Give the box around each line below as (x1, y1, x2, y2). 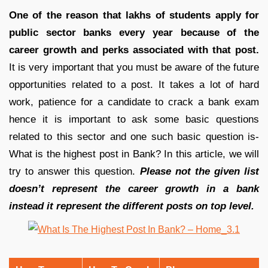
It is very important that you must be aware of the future (9, 61, 259, 73)
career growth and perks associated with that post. (9, 44, 259, 56)
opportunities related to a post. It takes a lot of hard (9, 78, 259, 90)
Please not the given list (139, 165, 260, 177)
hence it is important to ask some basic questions (9, 113, 259, 125)
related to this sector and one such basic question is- (9, 130, 259, 142)
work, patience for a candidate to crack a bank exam (9, 96, 259, 108)
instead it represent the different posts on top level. (9, 200, 254, 212)
